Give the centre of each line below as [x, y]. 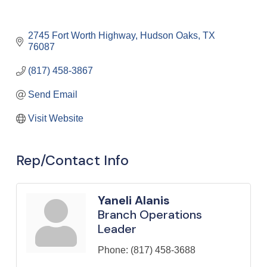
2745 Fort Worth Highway [82, 35]
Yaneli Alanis [134, 200]
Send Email [53, 94]
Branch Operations [150, 214]
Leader [117, 229]
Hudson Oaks [169, 35]
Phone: [113, 250]
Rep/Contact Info [72, 160]
